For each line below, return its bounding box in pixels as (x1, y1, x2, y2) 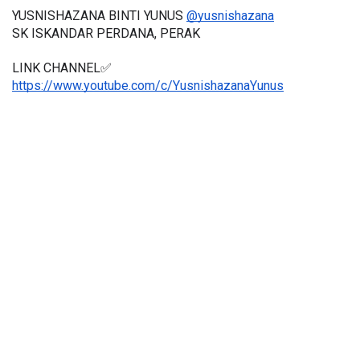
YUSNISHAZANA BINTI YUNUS (12, 8, 186, 24)
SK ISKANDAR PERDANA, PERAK (12, 26, 200, 42)
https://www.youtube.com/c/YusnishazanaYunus (12, 78, 284, 94)
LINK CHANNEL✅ (12, 60, 112, 76)
